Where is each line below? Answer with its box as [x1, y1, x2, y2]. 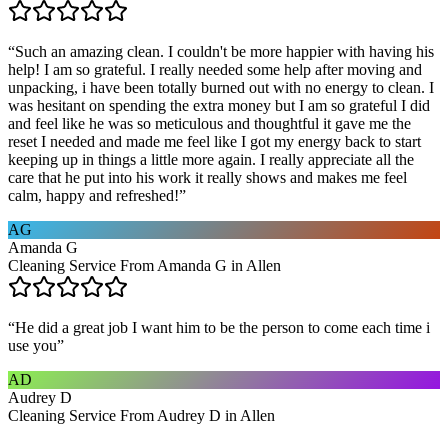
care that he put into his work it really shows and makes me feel [8, 168, 407, 186]
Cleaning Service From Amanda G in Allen [8, 256, 281, 274]
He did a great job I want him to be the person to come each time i [15, 318, 430, 336]
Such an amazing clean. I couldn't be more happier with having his [15, 42, 434, 60]
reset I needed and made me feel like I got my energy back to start [8, 132, 421, 150]
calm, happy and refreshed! [8, 186, 179, 204]
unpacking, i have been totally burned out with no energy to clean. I [8, 78, 434, 96]
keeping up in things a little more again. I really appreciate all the [8, 150, 414, 168]
